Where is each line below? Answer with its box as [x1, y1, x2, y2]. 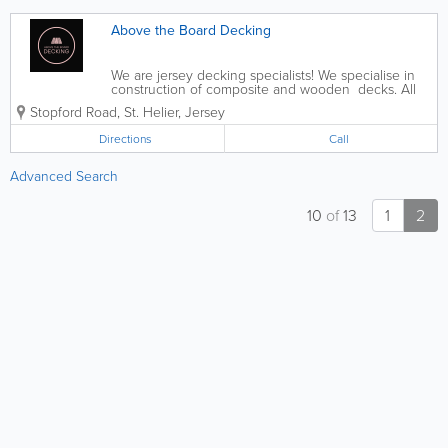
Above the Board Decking [111, 20, 271, 40]
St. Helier [124, 102, 178, 121]
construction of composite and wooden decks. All [111, 79, 416, 98]
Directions [99, 130, 153, 147]
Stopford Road [30, 102, 117, 121]
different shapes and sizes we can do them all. [111, 93, 392, 112]
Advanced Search [10, 166, 118, 185]
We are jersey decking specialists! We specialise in [111, 65, 415, 84]
